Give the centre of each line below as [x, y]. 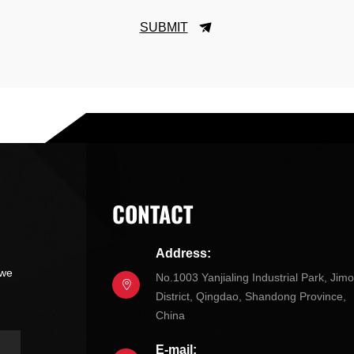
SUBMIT [164, 28]
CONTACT [153, 213]
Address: [184, 254]
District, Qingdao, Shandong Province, [251, 297]
